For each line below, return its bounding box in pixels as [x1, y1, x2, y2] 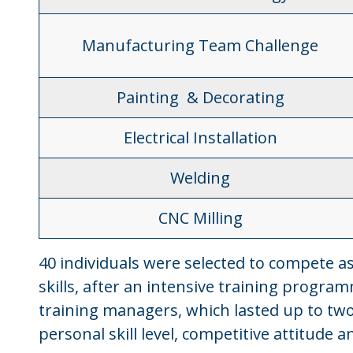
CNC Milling [158, 207, 243, 229]
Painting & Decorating [116, 87, 284, 108]
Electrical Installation [123, 127, 277, 148]
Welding [170, 167, 231, 188]
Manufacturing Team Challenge [82, 35, 319, 56]
